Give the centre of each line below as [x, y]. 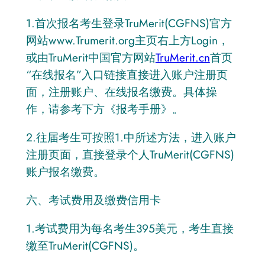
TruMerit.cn [182, 57]
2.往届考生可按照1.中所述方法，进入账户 [131, 137]
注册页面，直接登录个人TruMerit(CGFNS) [130, 154]
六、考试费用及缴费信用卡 [93, 200]
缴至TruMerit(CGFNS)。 [85, 246]
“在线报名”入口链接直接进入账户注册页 [127, 74]
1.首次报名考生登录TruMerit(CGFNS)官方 [129, 23]
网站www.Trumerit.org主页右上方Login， [127, 40]
